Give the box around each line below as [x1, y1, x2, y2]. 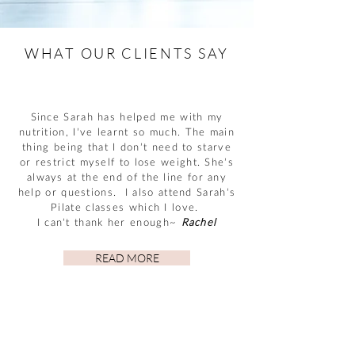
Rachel [181, 216, 217, 228]
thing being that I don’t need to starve [22, 140, 231, 153]
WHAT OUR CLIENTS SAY [25, 44, 229, 62]
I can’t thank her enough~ [36, 216, 181, 228]
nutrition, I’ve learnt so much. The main [18, 125, 235, 138]
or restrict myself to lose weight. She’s [19, 155, 234, 168]
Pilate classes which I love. [51, 200, 203, 213]
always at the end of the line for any [26, 170, 227, 183]
